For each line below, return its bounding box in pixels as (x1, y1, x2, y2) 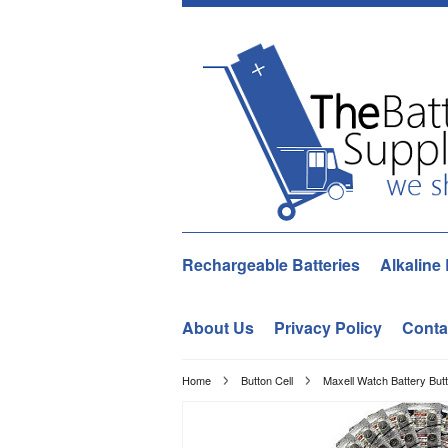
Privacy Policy (274, 316, 382, 339)
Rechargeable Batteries (182, 253, 360, 276)
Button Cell (241, 372, 293, 388)
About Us (182, 316, 254, 339)
